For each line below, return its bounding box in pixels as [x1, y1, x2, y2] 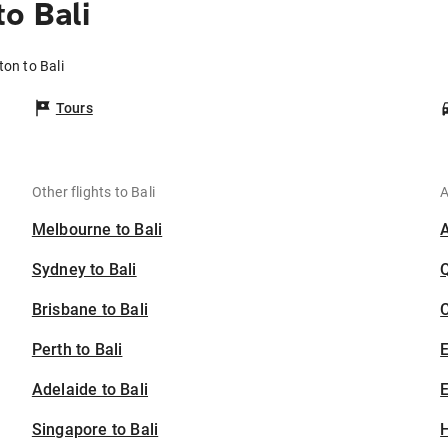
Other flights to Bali [31, 184, 156, 201]
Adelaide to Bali [31, 380, 149, 400]
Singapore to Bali [31, 420, 159, 440]
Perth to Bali [31, 340, 123, 360]
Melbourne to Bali [31, 220, 163, 240]
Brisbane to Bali [31, 300, 149, 320]
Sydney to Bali [31, 260, 137, 280]
